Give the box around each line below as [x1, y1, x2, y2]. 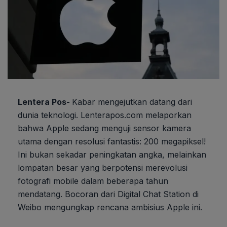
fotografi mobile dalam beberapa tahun [18, 175, 168, 186]
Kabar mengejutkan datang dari [72, 96, 192, 107]
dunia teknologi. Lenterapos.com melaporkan [18, 109, 192, 120]
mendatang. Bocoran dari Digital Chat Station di [18, 188, 199, 199]
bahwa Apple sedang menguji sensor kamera [18, 123, 191, 133]
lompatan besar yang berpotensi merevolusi [18, 162, 187, 173]
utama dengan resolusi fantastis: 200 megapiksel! [18, 136, 206, 146]
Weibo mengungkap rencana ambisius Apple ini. [18, 202, 202, 212]
